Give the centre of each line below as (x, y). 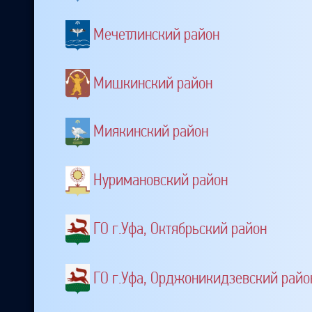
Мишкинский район (153, 83)
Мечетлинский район (156, 34)
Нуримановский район (161, 180)
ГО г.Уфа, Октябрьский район (180, 229)
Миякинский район (151, 131)
